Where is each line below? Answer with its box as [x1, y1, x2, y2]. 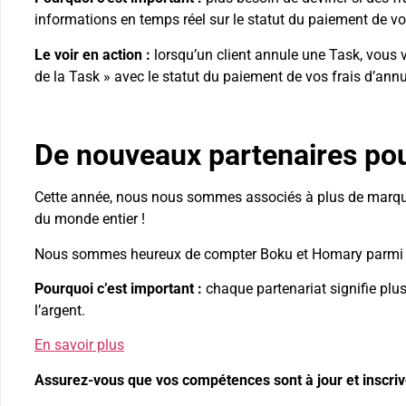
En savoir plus [34, 336, 124, 354]
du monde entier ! [34, 210, 145, 228]
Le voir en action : [34, 45, 154, 63]
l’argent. [34, 302, 85, 319]
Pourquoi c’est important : [34, 280, 202, 297]
